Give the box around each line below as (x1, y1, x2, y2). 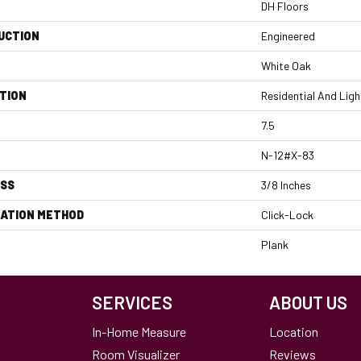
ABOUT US (269, 292, 347, 313)
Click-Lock (261, 208, 313, 222)
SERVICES (92, 292, 172, 313)
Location (269, 324, 318, 339)
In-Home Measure (92, 324, 186, 339)
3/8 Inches (261, 178, 311, 192)
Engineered (261, 29, 315, 43)
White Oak (261, 59, 311, 73)
